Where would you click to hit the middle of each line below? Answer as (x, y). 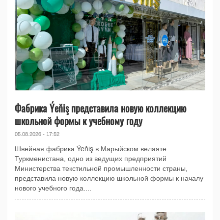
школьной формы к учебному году (79, 121)
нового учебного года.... (53, 189)
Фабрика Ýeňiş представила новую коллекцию (100, 108)
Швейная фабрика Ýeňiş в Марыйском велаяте (91, 149)
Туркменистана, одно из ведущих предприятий (91, 159)
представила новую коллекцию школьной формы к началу (109, 179)
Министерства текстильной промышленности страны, (101, 169)
